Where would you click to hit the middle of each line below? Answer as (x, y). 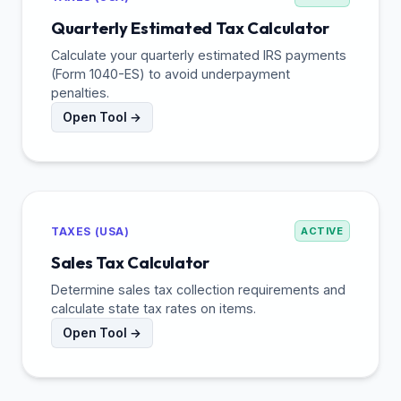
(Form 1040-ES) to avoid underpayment (171, 74)
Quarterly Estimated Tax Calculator (190, 29)
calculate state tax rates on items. (154, 309)
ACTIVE (322, 230)
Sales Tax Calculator (130, 263)
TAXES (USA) (90, 231)
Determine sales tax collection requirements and (198, 290)
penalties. (80, 93)
